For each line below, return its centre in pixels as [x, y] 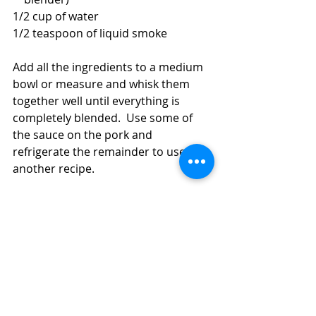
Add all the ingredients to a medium [109, 67]
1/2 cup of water [56, 17]
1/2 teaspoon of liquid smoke [90, 34]
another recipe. [56, 169]
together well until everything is [98, 101]
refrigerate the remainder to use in [107, 152]
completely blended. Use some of [104, 118]
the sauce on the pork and [84, 135]
